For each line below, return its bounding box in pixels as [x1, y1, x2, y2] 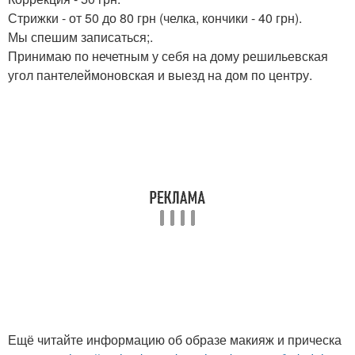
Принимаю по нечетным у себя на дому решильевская [8, 47, 328, 65]
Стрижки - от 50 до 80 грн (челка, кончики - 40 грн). [8, 9, 302, 27]
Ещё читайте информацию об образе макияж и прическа [8, 330, 342, 349]
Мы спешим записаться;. [8, 28, 153, 46]
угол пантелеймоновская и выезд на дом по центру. [8, 66, 312, 84]
